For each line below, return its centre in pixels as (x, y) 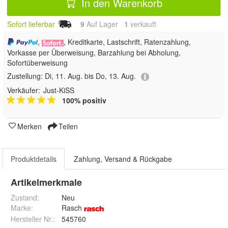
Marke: (22, 207)
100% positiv (84, 100)
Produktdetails (34, 159)
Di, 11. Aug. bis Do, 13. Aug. (90, 76)
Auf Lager (104, 24)
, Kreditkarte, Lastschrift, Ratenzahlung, (127, 41)
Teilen (67, 126)
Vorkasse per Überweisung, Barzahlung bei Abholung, (94, 53)
